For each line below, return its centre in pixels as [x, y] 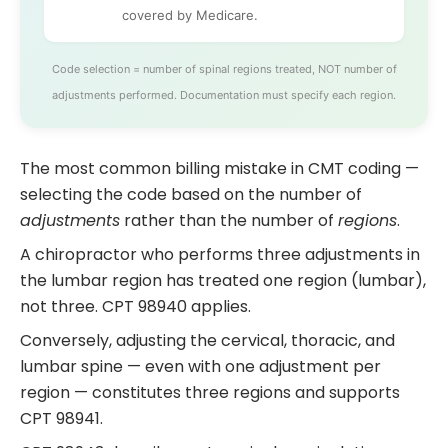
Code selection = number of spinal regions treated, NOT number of [224, 68]
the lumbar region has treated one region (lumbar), [223, 280]
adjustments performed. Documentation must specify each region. [224, 94]
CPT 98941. [61, 418]
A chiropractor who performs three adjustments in [220, 254]
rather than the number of [229, 220]
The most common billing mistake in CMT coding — [219, 168]
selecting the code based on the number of [191, 194]
